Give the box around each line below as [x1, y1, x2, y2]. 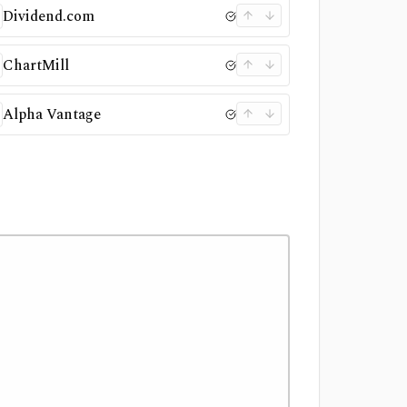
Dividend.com [3, 5, 95, 27]
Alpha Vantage [3, 104, 102, 125]
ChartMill [3, 55, 70, 76]
